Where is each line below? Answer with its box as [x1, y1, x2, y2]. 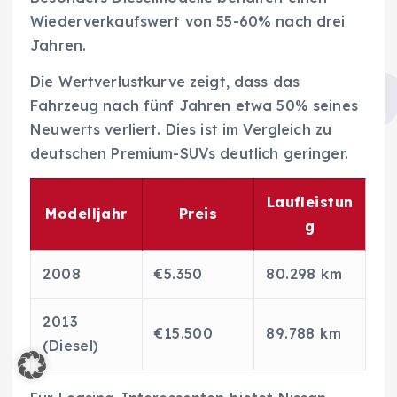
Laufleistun [266, 193, 354, 212]
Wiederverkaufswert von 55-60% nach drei [30, 12, 346, 31]
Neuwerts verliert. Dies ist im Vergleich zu [30, 121, 332, 139]
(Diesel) [43, 337, 99, 355]
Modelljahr [45, 205, 128, 223]
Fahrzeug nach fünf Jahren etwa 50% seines [30, 97, 358, 115]
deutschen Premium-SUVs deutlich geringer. [30, 144, 348, 163]
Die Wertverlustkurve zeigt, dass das [30, 73, 300, 91]
